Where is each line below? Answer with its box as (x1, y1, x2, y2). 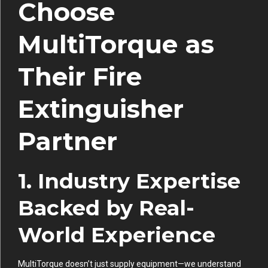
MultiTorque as (18, 29, 214, 60)
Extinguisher (18, 93, 184, 125)
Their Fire (18, 61, 142, 93)
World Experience (18, 221, 215, 248)
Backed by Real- (18, 194, 194, 221)
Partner (18, 126, 117, 157)
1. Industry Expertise (18, 167, 240, 194)
